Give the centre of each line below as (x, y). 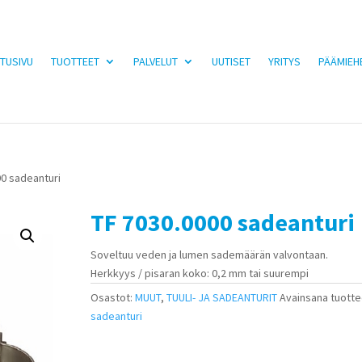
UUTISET (231, 61)
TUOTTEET (75, 61)
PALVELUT (155, 61)
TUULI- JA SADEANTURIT (222, 297)
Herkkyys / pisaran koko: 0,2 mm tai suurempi (200, 273)
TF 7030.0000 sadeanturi (223, 222)
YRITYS (284, 61)
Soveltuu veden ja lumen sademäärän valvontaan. (210, 255)
